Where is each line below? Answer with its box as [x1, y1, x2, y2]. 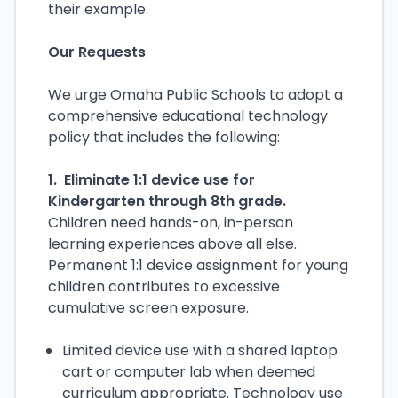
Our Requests [48, 42, 146, 62]
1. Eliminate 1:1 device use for [48, 170, 255, 190]
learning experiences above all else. [48, 234, 300, 254]
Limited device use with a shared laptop [62, 340, 338, 361]
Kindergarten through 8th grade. [48, 191, 286, 211]
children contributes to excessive [48, 276, 280, 297]
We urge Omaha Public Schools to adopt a [48, 84, 343, 105]
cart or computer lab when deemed [62, 362, 315, 382]
